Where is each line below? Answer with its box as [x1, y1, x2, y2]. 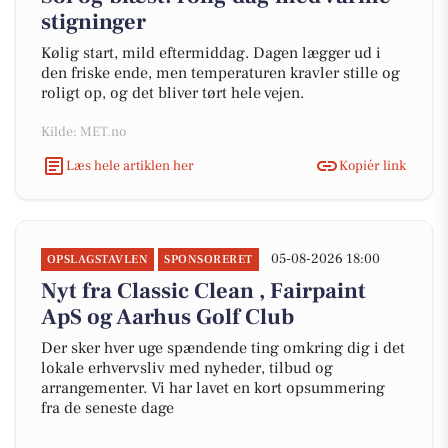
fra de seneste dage [41, 398, 174, 418]
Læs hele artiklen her [66, 156, 194, 175]
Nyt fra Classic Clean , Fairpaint [41, 277, 366, 305]
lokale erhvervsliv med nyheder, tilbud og [41, 358, 333, 378]
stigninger [41, 8, 146, 36]
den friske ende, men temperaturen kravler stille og [41, 63, 400, 83]
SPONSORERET [164, 252, 253, 267]
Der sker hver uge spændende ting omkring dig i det [41, 338, 405, 358]
